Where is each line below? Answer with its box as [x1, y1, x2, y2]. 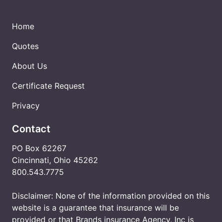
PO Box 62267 [12, 143, 66, 153]
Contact [12, 123, 51, 135]
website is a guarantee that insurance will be [12, 203, 179, 213]
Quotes [12, 41, 39, 51]
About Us [12, 61, 47, 71]
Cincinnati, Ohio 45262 [12, 155, 98, 165]
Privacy [12, 101, 40, 111]
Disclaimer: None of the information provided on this [12, 191, 210, 201]
